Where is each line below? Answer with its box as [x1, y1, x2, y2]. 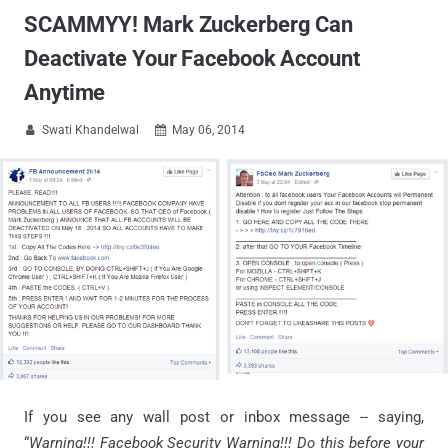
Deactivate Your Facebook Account [24, 46, 360, 71]
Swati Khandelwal [42, 123, 139, 137]
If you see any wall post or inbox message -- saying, [24, 407, 424, 426]
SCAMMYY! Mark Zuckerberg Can [24, 12, 354, 37]
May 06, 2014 [172, 123, 245, 137]
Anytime [24, 80, 106, 105]
